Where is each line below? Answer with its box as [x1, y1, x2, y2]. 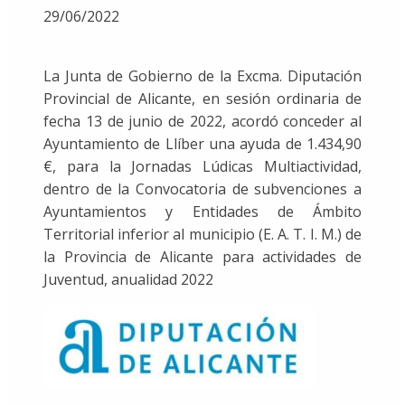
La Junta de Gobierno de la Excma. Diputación [43, 65, 362, 86]
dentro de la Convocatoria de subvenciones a [43, 178, 362, 199]
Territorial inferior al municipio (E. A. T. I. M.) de [43, 223, 362, 244]
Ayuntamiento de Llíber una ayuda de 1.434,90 [43, 133, 362, 154]
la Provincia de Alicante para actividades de [43, 246, 362, 267]
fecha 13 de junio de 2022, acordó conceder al [43, 110, 362, 131]
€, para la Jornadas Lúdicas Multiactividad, [43, 155, 362, 176]
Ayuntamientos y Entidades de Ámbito [43, 201, 362, 221]
